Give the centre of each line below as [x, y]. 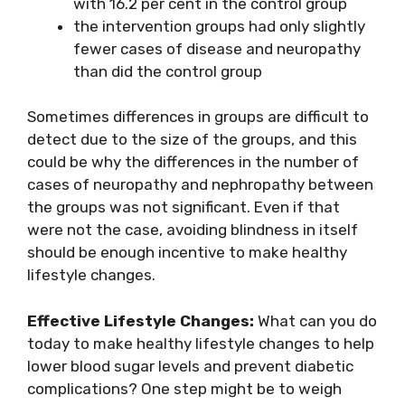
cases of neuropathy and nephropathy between [200, 185]
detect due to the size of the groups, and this [192, 140]
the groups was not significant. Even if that [184, 207]
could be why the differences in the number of [193, 162]
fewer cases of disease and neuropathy [217, 48]
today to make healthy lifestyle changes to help [201, 343]
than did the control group [168, 71]
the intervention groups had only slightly [219, 26]
